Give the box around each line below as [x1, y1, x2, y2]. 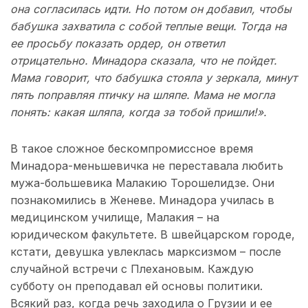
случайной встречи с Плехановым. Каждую [10, 261, 254, 276]
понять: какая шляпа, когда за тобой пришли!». [10, 104, 267, 119]
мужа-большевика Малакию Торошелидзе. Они [10, 175, 274, 190]
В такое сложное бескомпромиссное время [10, 141, 253, 155]
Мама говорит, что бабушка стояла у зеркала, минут [10, 70, 297, 85]
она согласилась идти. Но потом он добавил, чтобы [10, 1, 291, 16]
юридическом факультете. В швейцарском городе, [10, 227, 295, 241]
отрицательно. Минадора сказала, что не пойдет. [10, 53, 277, 67]
